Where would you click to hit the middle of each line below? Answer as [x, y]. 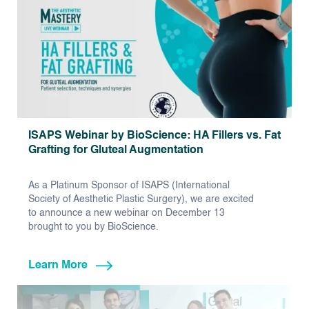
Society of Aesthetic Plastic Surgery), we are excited [141, 200]
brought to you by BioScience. [93, 227]
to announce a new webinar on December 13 [127, 213]
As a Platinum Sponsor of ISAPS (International [129, 186]
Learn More [58, 266]
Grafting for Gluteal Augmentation [116, 151]
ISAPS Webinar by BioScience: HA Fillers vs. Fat [154, 136]
